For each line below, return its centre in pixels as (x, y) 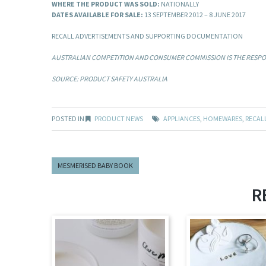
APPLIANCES (182, 119)
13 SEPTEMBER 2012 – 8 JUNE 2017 (194, 15)
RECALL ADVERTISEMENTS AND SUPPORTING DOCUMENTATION (147, 36)
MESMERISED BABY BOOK (95, 166)
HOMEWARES (223, 119)
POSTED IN (69, 119)
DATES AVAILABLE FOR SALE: (97, 15)
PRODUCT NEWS (119, 119)
